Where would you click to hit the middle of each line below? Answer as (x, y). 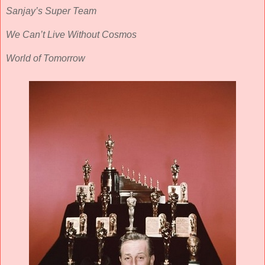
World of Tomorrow (46, 59)
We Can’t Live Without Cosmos (71, 35)
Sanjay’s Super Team (51, 11)
